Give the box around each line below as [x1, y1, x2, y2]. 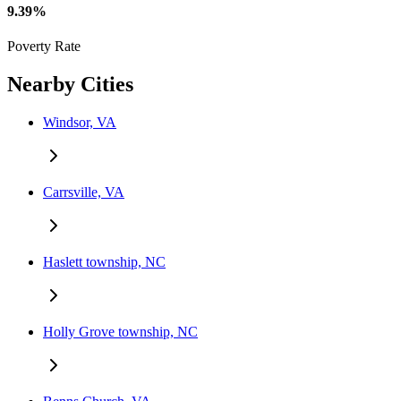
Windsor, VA [43, 115, 116, 131]
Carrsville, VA [43, 184, 124, 200]
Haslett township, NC [43, 254, 166, 270]
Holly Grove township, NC [43, 324, 198, 340]
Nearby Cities [7, 73, 133, 97]
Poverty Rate [7, 38, 81, 55]
